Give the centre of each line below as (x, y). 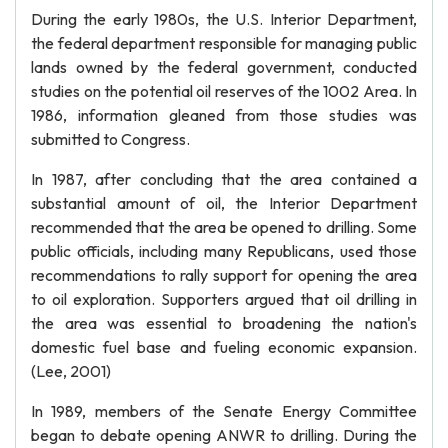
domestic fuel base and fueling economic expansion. (224, 347)
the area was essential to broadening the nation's (224, 323)
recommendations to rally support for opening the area (224, 275)
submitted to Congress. (110, 139)
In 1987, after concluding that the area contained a (224, 179)
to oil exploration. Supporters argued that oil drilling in (224, 299)
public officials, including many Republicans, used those (224, 251)
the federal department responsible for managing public (224, 43)
